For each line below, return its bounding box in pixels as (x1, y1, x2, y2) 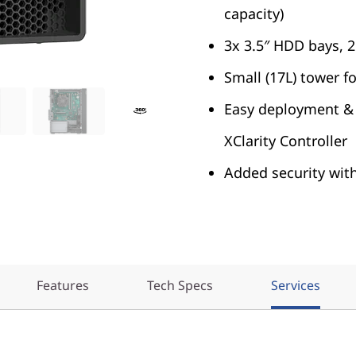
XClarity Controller (224, 131, 347, 150)
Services (270, 277, 320, 294)
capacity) (224, 4, 284, 23)
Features (36, 277, 89, 294)
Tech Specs (146, 277, 213, 294)
